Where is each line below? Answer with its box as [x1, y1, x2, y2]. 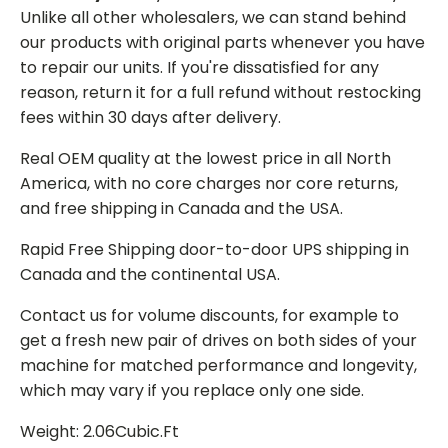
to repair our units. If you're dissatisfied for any [20, 55, 379, 79]
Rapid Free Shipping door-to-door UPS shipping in [20, 237, 409, 261]
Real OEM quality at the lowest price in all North [20, 146, 391, 170]
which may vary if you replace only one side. [20, 378, 364, 402]
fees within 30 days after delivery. [20, 105, 281, 129]
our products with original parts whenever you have [20, 30, 425, 54]
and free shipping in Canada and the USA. [20, 196, 343, 220]
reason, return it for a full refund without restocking [20, 80, 421, 104]
